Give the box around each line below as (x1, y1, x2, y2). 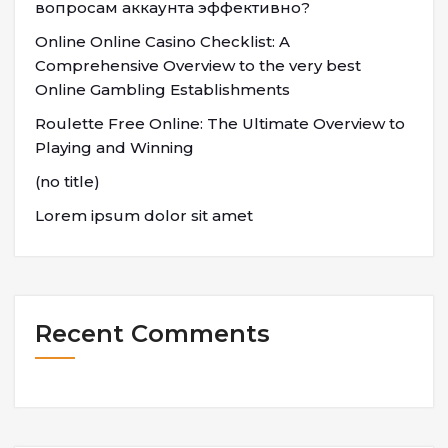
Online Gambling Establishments (35, 79, 290, 99)
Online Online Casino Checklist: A (35, 31, 290, 51)
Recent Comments (35, 318, 270, 348)
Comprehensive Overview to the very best (35, 55, 361, 75)
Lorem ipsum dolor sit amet (35, 205, 253, 225)
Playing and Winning (35, 137, 194, 157)
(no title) (35, 171, 100, 191)
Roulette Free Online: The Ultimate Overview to (35, 113, 405, 133)
